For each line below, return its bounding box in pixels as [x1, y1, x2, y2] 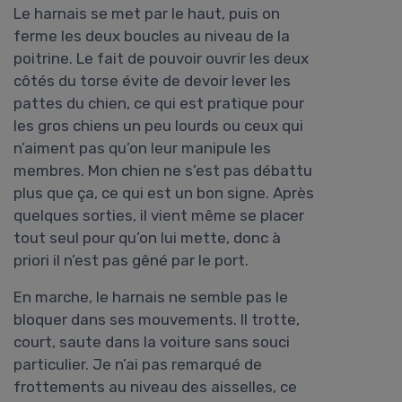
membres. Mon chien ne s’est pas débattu [13, 162, 312, 180]
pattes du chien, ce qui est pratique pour [13, 94, 304, 113]
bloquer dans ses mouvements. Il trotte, [13, 310, 300, 329]
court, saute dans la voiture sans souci [13, 333, 290, 352]
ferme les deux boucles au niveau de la [13, 27, 290, 46]
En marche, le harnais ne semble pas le [13, 288, 288, 307]
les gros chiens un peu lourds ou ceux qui [13, 117, 303, 135]
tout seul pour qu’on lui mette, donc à [13, 229, 281, 248]
